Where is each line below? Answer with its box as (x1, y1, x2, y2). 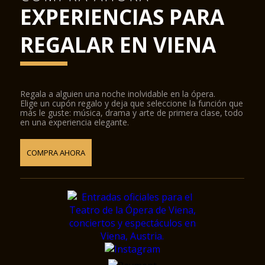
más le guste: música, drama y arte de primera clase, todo (20, 107, 244, 118)
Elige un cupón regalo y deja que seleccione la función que (20, 98, 244, 109)
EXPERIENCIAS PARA (20, 3, 225, 31)
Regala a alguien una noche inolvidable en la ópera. (20, 88, 216, 99)
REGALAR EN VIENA (20, 31, 216, 59)
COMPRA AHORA (27, 147, 86, 158)
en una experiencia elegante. (20, 117, 130, 128)
